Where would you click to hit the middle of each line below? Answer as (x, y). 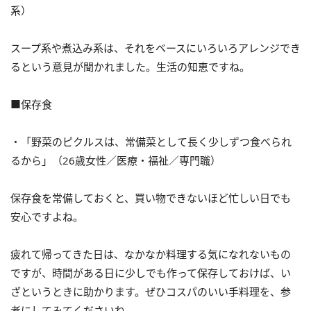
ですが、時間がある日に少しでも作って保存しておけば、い (151, 273)
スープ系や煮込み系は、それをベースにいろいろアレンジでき (155, 48)
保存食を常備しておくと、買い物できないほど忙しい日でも (151, 198)
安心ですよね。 (47, 217)
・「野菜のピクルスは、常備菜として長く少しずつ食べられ (151, 142)
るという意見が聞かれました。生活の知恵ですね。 (130, 67)
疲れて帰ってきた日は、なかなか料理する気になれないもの (151, 254)
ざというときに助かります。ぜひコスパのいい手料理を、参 (151, 292)
